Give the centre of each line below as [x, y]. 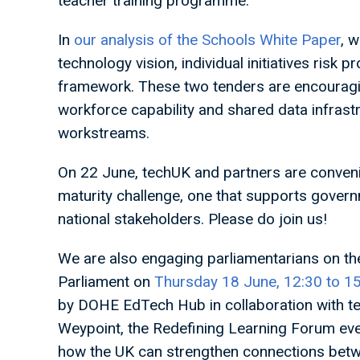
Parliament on [106, 282]
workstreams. [104, 133]
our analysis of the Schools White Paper [207, 40]
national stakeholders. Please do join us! [192, 219]
